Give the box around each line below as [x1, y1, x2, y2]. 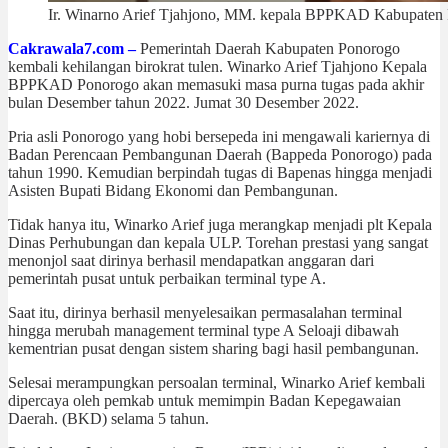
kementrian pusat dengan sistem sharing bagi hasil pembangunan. [8, 339, 419, 357]
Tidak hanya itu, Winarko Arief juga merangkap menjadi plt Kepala [8, 215, 432, 233]
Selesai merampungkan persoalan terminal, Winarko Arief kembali [8, 373, 425, 391]
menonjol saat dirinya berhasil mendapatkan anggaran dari [8, 251, 374, 269]
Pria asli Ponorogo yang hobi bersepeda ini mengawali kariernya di [8, 127, 430, 145]
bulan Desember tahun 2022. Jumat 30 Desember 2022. [8, 93, 359, 111]
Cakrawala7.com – [8, 39, 140, 57]
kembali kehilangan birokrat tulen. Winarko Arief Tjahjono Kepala [8, 57, 427, 75]
